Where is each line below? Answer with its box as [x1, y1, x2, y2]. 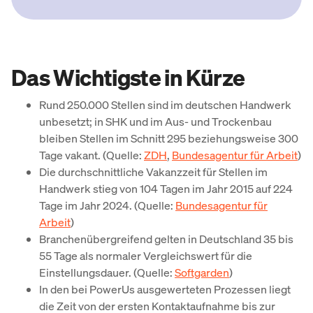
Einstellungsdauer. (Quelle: [39, 265, 175, 280]
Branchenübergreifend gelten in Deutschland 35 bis [39, 231, 293, 247]
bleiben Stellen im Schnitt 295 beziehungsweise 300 [39, 131, 298, 146]
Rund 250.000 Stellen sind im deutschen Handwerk [39, 97, 291, 112]
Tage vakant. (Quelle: [39, 147, 144, 163]
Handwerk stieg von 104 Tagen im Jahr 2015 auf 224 [39, 181, 293, 196]
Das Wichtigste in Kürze [11, 63, 245, 92]
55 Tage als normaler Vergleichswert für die [39, 248, 252, 263]
